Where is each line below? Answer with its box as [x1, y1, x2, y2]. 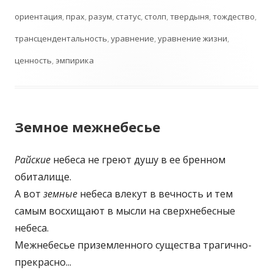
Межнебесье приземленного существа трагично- [15, 238, 252, 252]
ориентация [15, 11, 62, 22]
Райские [15, 153, 51, 166]
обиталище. [15, 170, 71, 183]
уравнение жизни [158, 33, 227, 44]
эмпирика [55, 55, 94, 66]
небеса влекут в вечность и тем [77, 187, 233, 200]
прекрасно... [15, 255, 71, 269]
